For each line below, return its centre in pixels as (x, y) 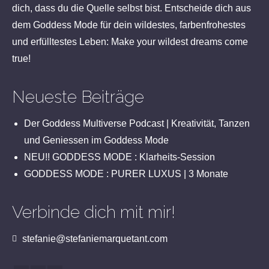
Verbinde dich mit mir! (94, 212)
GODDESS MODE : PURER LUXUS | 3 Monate (126, 174)
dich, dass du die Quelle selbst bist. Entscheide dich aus (131, 8)
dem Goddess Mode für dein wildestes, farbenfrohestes (129, 25)
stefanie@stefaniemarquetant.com (94, 238)
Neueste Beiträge (78, 97)
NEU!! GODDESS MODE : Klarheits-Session (119, 157)
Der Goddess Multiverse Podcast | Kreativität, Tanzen (137, 123)
